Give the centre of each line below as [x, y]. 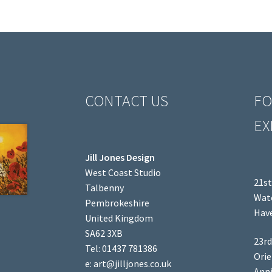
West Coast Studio [123, 172]
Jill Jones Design [120, 157]
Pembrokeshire [117, 202]
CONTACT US [127, 101]
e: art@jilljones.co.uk [128, 263]
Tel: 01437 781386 [121, 248]
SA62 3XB [104, 233]
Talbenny [105, 187]
